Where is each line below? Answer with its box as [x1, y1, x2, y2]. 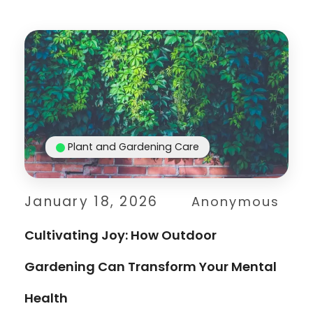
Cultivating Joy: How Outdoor [24, 226, 217, 244]
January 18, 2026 [24, 191, 159, 211]
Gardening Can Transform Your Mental [24, 257, 277, 275]
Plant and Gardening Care [68, 139, 199, 154]
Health [24, 289, 68, 307]
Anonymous [191, 192, 280, 210]
